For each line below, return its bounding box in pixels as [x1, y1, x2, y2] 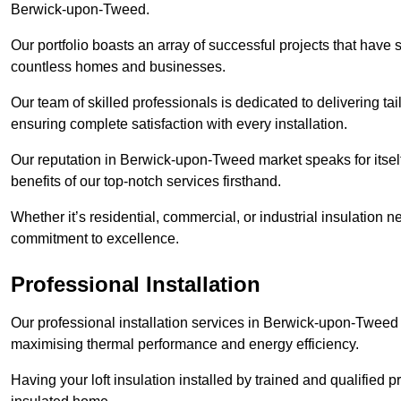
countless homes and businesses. [11, 59, 226, 75]
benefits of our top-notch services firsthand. [11, 174, 281, 190]
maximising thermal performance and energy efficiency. [11, 337, 359, 353]
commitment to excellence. [11, 231, 179, 247]
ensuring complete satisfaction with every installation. [11, 116, 347, 132]
